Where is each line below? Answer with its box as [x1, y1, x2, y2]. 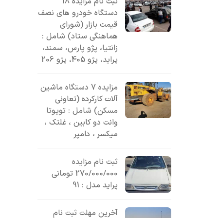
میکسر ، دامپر [73, 128, 118, 140]
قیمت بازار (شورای [60, 19, 118, 31]
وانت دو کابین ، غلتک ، [44, 117, 118, 128]
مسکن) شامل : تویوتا [46, 105, 118, 117]
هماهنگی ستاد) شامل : [42, 31, 118, 42]
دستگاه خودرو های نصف [38, 7, 118, 19]
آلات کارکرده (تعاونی [55, 93, 118, 105]
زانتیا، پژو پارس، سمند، [42, 42, 118, 54]
